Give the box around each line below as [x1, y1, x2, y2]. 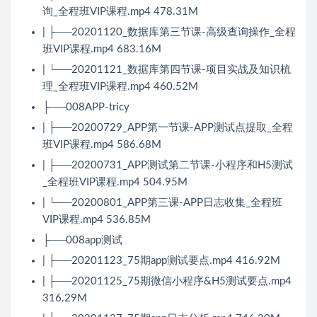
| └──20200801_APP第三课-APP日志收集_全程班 [42, 197, 282, 209]
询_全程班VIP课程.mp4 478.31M [42, 6, 198, 18]
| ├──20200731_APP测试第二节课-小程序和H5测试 [42, 160, 293, 171]
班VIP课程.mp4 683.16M [42, 44, 161, 55]
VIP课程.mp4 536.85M [42, 214, 151, 226]
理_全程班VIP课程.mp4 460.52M [42, 81, 198, 93]
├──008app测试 [42, 235, 122, 246]
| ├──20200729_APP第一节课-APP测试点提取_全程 [42, 122, 293, 134]
